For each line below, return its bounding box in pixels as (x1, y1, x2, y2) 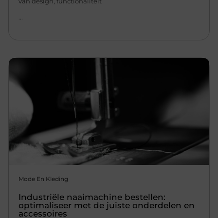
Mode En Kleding (18, 175, 69, 183)
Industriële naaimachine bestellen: (18, 192, 166, 202)
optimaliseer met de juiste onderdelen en (18, 200, 195, 211)
